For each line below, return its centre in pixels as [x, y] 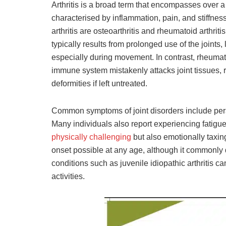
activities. [68, 176]
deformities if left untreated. [99, 83]
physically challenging [91, 137]
